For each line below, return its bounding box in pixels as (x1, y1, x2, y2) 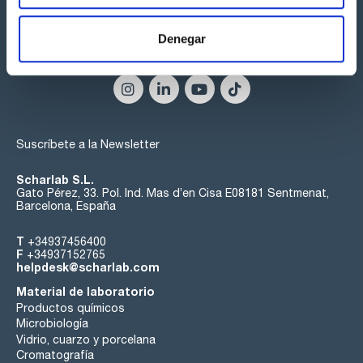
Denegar (157, 31, 206, 45)
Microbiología (16, 317, 88, 331)
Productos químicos (16, 301, 125, 314)
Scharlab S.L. (16, 173, 94, 187)
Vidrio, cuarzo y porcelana (16, 332, 156, 346)
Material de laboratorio (16, 284, 155, 299)
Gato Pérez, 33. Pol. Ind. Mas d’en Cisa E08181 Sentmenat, (16, 186, 329, 200)
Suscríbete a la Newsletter (16, 138, 160, 152)
